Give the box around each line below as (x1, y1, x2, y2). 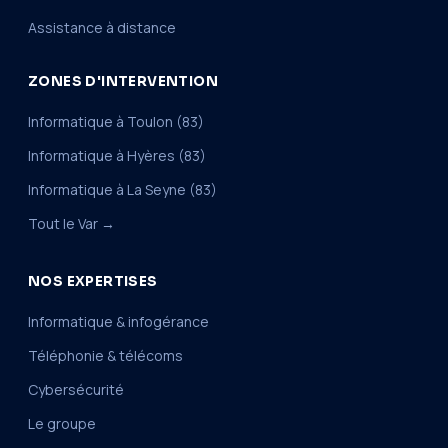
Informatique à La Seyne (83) (28, 179, 217, 199)
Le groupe (28, 413, 96, 433)
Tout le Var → (28, 213, 115, 233)
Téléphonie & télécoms (28, 345, 183, 365)
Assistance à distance (28, 17, 176, 37)
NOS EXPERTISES (28, 272, 158, 290)
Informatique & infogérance (28, 311, 209, 331)
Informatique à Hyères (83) (28, 145, 206, 165)
